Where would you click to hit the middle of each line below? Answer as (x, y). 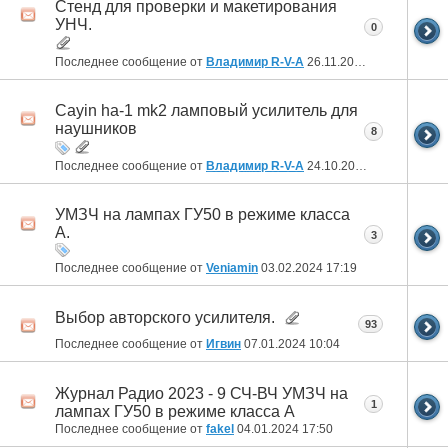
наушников (96, 129)
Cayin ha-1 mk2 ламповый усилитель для (206, 111)
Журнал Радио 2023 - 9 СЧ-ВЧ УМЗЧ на (201, 393)
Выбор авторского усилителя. (165, 317)
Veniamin (232, 268)
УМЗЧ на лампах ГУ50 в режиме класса (202, 215)
